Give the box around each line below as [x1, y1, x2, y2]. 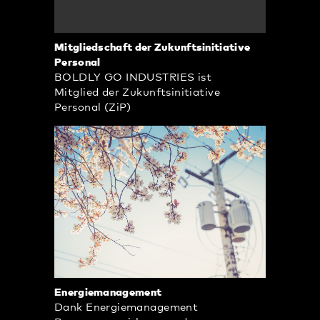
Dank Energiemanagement [54, 302, 199, 314]
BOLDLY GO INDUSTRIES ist [54, 72, 212, 84]
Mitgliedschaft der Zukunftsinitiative [54, 42, 251, 54]
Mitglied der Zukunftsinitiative [54, 87, 221, 99]
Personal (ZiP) [54, 102, 131, 114]
